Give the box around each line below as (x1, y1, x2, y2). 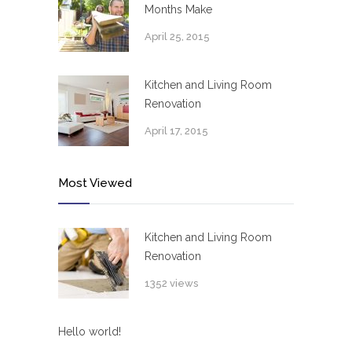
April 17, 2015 (145, 125, 208, 137)
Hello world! (58, 325, 121, 339)
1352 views (145, 277, 198, 290)
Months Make (145, 3, 212, 16)
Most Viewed (58, 176, 132, 191)
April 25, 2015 (145, 31, 210, 43)
